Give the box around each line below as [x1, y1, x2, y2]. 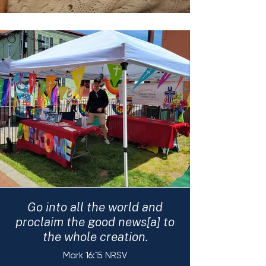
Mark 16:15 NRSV [63, 249, 127, 261]
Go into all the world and [27, 199, 163, 214]
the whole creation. [42, 229, 148, 244]
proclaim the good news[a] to [15, 214, 175, 229]
